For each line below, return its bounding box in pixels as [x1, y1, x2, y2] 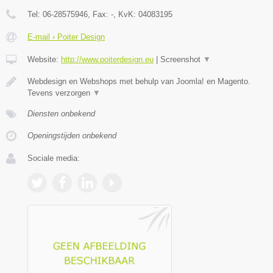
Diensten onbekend [27, 109, 95, 119]
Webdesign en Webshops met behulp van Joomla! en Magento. [27, 77, 250, 87]
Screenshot [160, 55, 203, 65]
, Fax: [88, 10, 111, 19]
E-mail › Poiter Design [27, 32, 105, 42]
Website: [27, 55, 61, 65]
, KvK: [113, 10, 138, 19]
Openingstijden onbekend [27, 131, 116, 141]
